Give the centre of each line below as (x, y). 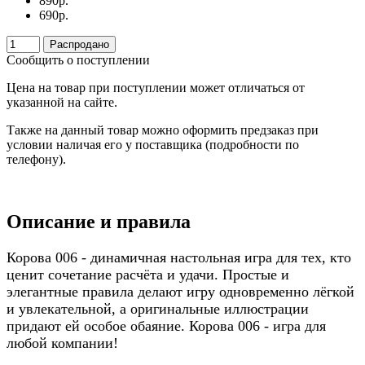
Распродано (79, 45)
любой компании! (62, 343)
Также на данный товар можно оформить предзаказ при (163, 130)
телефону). (36, 160)
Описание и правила (99, 222)
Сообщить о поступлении (78, 60)
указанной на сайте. (64, 103)
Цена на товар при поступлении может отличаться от (156, 88)
